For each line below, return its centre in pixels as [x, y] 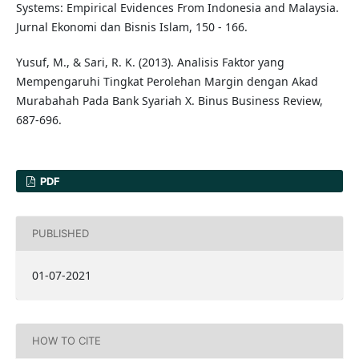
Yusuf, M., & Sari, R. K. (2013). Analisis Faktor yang [150, 62]
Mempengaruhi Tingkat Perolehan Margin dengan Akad [167, 81]
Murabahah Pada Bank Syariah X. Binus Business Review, [169, 100]
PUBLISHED [60, 234]
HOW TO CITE [66, 341]
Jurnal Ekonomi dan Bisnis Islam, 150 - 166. [131, 26]
